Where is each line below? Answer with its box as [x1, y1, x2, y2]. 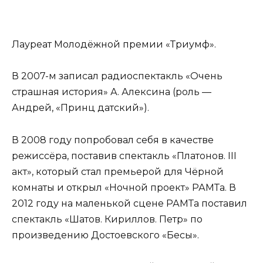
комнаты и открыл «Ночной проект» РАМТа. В [12, 181, 236, 193]
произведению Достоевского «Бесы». [12, 229, 199, 241]
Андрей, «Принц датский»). [12, 102, 149, 114]
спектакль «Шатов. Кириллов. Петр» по [12, 213, 203, 225]
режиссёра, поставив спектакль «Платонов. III [12, 150, 237, 161]
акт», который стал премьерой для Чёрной [12, 166, 224, 177]
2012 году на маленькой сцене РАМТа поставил [12, 197, 247, 209]
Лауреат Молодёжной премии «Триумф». [12, 39, 216, 50]
